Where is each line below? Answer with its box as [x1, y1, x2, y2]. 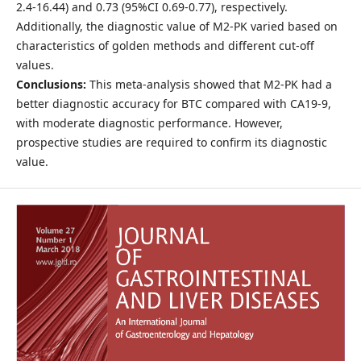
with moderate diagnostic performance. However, [15, 114, 283, 131]
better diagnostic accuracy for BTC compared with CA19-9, [15, 95, 331, 111]
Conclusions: [15, 76, 86, 92]
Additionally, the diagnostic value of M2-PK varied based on [15, 18, 338, 34]
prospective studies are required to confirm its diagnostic [15, 134, 327, 150]
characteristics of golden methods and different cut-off [15, 37, 314, 53]
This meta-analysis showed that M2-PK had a [85, 76, 332, 92]
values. [15, 56, 54, 73]
